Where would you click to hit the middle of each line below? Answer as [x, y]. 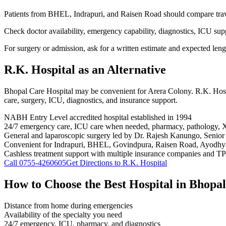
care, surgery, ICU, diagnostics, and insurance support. [91, 100]
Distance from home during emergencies [68, 205]
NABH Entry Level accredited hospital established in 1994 [98, 118]
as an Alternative [121, 70]
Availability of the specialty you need [63, 214]
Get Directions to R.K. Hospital [117, 163]
